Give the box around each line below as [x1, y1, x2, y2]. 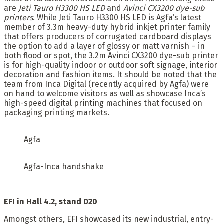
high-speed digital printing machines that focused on [4, 98, 202, 108]
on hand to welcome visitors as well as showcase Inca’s [4, 88, 206, 98]
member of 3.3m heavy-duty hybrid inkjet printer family [4, 22, 210, 32]
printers [4, 12, 33, 22]
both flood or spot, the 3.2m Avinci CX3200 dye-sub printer [4, 50, 218, 60]
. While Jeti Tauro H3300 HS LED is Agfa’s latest [33, 12, 201, 22]
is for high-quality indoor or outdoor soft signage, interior [4, 60, 217, 70]
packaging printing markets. [4, 107, 109, 117]
